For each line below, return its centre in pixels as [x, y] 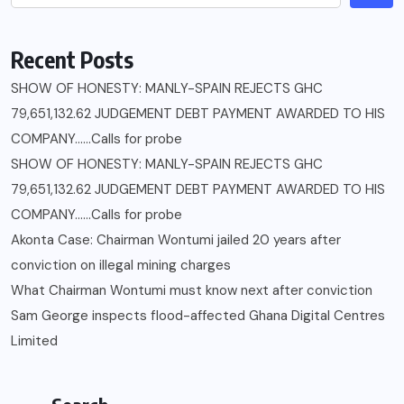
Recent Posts [72, 59]
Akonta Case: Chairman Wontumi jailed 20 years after [176, 239]
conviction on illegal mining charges [121, 265]
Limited [34, 340]
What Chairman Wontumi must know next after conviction [192, 290]
